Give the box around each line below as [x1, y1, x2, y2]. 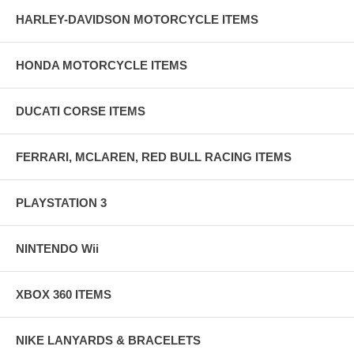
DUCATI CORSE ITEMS [16, 104, 145, 118]
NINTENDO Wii [16, 241, 99, 255]
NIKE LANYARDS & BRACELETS [16, 333, 201, 347]
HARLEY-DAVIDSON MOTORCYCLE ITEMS [16, 12, 258, 26]
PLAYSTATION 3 [16, 195, 107, 209]
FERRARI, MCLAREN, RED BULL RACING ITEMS [16, 149, 292, 164]
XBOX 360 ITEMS [16, 287, 111, 301]
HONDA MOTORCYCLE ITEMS [16, 58, 187, 72]
